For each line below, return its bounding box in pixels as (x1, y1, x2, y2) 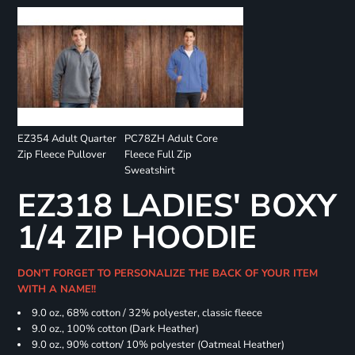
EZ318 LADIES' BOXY (17, 185, 337, 228)
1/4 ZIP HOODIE (17, 216, 257, 260)
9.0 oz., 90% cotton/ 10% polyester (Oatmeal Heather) (31, 338, 284, 353)
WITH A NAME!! (17, 282, 99, 297)
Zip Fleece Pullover (17, 147, 106, 162)
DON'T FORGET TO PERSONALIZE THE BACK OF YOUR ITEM (17, 266, 318, 281)
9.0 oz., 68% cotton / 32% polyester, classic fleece (31, 306, 262, 321)
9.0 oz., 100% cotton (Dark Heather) (31, 322, 199, 337)
